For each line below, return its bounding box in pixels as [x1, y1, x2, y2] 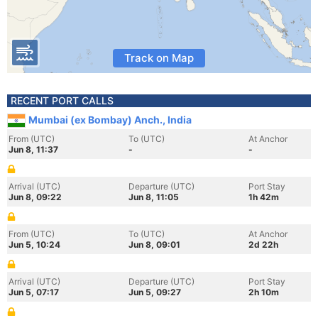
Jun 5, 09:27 [128, 287, 181, 297]
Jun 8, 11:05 [128, 192, 179, 202]
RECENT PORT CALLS [11, 94, 114, 106]
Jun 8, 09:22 [9, 192, 62, 202]
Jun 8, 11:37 [9, 144, 58, 155]
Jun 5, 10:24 [9, 239, 60, 250]
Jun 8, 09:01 [128, 239, 180, 250]
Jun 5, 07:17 [9, 287, 59, 297]
